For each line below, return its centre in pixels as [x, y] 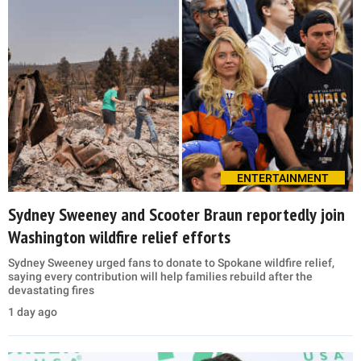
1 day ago [33, 311]
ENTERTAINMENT [283, 178]
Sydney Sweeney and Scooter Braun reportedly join [176, 214]
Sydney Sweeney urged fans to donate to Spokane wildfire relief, [171, 262]
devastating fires [51, 290]
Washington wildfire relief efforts [119, 237]
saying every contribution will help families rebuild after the [160, 276]
